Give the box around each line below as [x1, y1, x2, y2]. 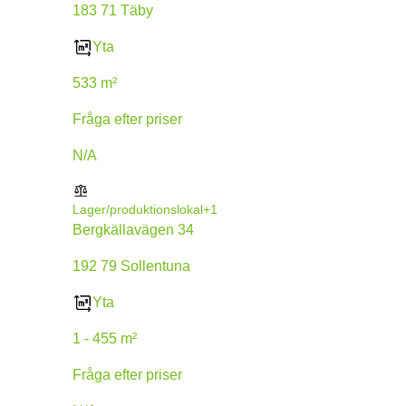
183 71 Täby [72, 2, 153, 18]
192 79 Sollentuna [72, 257, 190, 274]
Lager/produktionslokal [72, 201, 203, 217]
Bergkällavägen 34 [72, 221, 194, 237]
